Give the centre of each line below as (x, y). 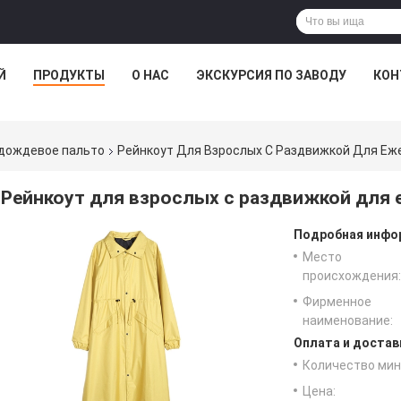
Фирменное (337, 302)
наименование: (348, 321)
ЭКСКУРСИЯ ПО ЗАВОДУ (271, 75)
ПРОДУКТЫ (68, 75)
